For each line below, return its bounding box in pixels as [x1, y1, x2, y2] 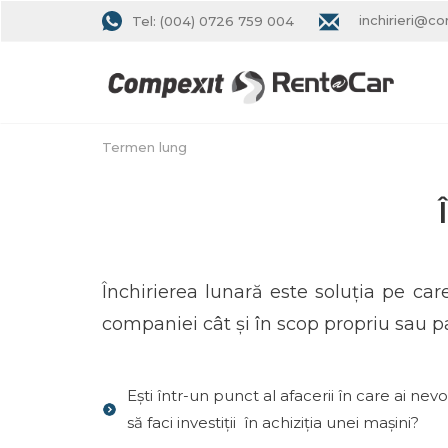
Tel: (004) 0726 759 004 [132, 12, 294, 29]
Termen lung [102, 139, 187, 155]
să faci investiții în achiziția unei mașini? [127, 413, 419, 432]
